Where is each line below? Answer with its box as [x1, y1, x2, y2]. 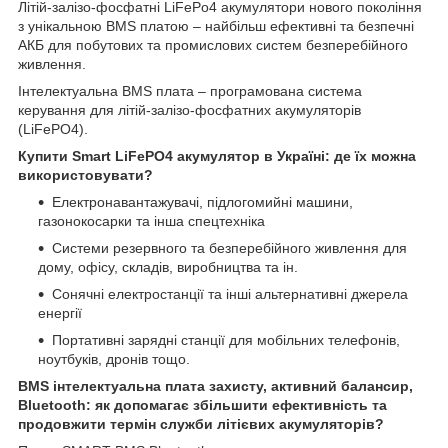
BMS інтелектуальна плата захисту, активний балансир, [18, 377, 413, 394]
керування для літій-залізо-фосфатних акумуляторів [18, 101, 361, 118]
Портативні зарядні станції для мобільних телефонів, [52, 331, 400, 348]
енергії [38, 304, 82, 321]
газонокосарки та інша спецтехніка [38, 212, 265, 229]
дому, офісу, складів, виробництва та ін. [38, 258, 298, 275]
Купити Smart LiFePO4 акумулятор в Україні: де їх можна [18, 147, 416, 164]
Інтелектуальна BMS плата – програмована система [18, 82, 362, 99]
